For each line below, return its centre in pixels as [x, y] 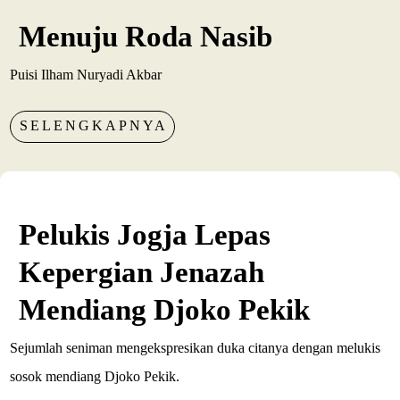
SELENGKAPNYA [94, 126]
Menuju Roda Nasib [146, 37]
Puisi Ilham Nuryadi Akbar [86, 75]
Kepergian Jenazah [142, 273]
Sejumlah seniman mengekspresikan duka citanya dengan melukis [196, 348]
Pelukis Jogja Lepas [145, 235]
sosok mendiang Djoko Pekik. [95, 377]
